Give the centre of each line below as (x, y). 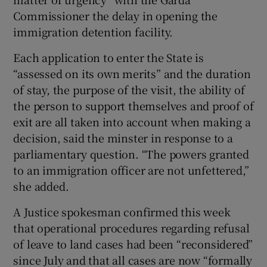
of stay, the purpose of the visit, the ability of (129, 89)
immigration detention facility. (93, 31)
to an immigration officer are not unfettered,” (131, 170)
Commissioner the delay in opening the (116, 15)
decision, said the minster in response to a (123, 137)
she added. (41, 186)
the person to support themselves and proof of (133, 105)
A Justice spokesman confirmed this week (122, 211)
